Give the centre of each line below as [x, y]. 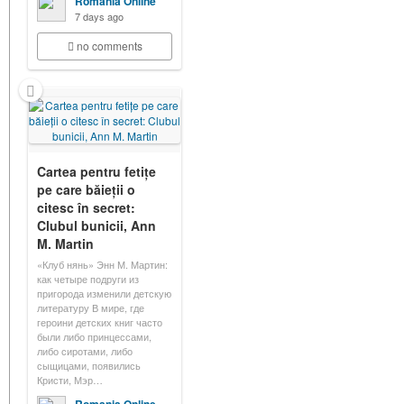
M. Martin [65, 243]
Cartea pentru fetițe [96, 171]
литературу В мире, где [91, 308]
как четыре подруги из [88, 279]
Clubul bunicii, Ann [96, 225]
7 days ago [99, 16]
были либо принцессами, [94, 336]
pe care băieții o [86, 189]
